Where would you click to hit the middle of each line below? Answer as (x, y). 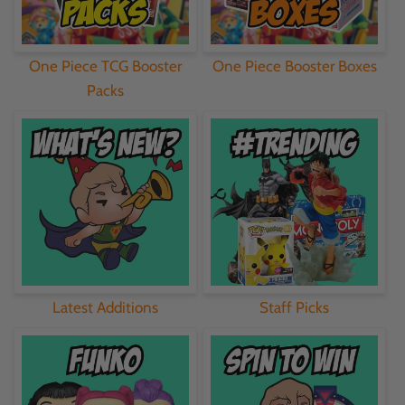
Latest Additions (105, 307)
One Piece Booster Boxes (294, 66)
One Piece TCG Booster (105, 66)
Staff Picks (294, 307)
